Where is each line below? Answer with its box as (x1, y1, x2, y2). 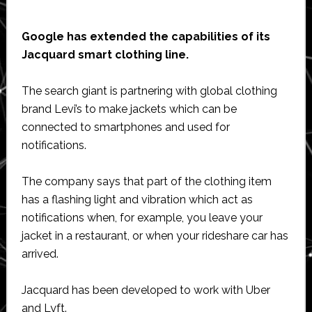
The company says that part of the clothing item (21, 174, 272, 188)
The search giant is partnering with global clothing (21, 84, 277, 97)
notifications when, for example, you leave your (21, 210, 263, 224)
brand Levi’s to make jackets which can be (21, 102, 237, 116)
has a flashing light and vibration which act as (21, 192, 253, 206)
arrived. (21, 247, 61, 260)
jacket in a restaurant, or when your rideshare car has (21, 228, 288, 242)
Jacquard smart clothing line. (21, 47, 192, 61)
